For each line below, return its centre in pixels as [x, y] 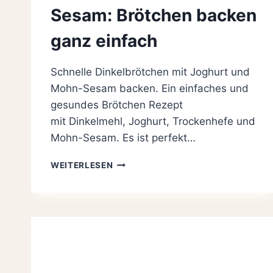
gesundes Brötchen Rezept [117, 105]
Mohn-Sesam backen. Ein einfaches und [150, 89]
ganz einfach [104, 41]
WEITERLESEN [82, 165]
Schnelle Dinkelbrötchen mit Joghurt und [150, 72]
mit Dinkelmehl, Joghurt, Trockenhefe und [153, 122]
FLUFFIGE [133, 162]
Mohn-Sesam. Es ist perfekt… [123, 138]
